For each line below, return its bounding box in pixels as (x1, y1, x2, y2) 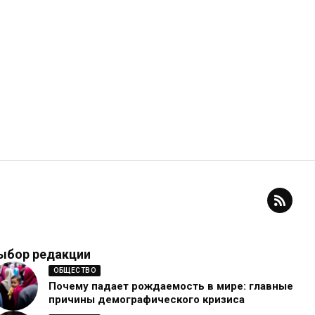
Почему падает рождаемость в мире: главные (49, 280, 293, 293)
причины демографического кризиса (49, 293, 245, 307)
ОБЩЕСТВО (53, 266, 96, 275)
